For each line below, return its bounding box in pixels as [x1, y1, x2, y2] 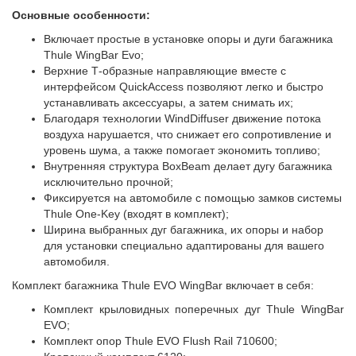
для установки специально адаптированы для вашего [44, 239, 324, 253]
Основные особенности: [12, 9, 150, 22]
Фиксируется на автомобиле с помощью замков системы [44, 192, 342, 205]
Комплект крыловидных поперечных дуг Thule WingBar [44, 303, 344, 316]
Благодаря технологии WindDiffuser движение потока [44, 112, 321, 126]
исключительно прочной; [44, 176, 173, 189]
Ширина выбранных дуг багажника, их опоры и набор [44, 223, 323, 237]
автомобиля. [44, 255, 110, 269]
